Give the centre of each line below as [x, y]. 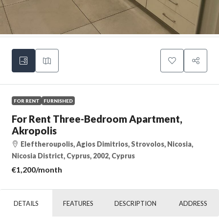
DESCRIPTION [136, 203]
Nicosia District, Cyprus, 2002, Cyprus [73, 155]
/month [49, 169]
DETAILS [26, 203]
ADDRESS [193, 203]
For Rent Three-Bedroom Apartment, [97, 119]
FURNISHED [58, 100]
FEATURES [78, 203]
